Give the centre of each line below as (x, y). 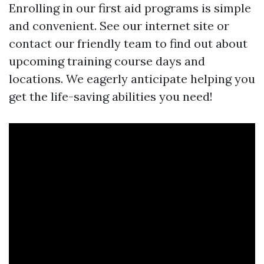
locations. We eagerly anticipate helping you (132, 79)
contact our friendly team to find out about (128, 44)
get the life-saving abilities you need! (111, 97)
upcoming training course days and (107, 61)
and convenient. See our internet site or (119, 26)
